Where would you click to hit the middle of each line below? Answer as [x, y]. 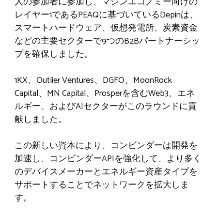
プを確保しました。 [54, 54]
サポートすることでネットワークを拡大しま [102, 185]
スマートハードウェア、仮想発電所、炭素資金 [106, 28]
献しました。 [41, 119]
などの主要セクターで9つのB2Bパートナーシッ [107, 41]
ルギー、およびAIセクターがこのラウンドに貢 [106, 106]
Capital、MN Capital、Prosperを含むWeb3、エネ [105, 93]
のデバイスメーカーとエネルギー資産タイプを [106, 172]
